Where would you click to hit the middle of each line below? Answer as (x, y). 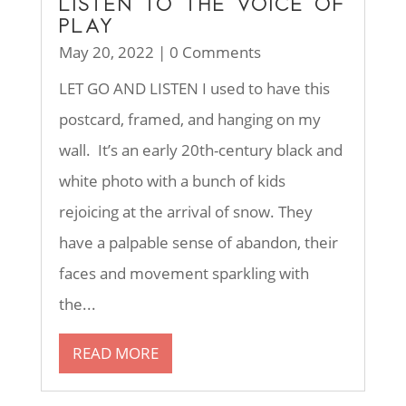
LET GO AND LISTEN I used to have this (194, 89)
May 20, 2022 (106, 53)
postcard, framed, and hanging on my (189, 120)
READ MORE (115, 353)
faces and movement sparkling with (184, 274)
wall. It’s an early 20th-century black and (200, 150)
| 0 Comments (207, 53)
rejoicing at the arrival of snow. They (185, 212)
